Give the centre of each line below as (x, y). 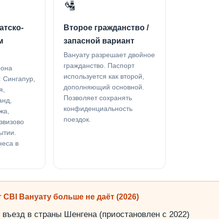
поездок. (77, 119)
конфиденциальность (98, 109)
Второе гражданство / (106, 28)
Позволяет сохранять (98, 98)
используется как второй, (104, 76)
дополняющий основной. (104, 87)
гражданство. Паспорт (99, 66)
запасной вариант (99, 41)
